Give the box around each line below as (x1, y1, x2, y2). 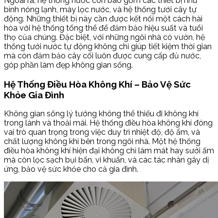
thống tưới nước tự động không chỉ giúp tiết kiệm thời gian (4, 42, 212, 51)
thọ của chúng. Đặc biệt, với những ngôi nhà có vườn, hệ (4, 33, 205, 42)
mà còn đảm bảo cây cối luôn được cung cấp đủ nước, (4, 51, 201, 60)
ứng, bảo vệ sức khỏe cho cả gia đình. (4, 164, 138, 174)
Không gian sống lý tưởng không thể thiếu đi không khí (4, 109, 199, 119)
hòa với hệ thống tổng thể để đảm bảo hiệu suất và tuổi (4, 23, 203, 33)
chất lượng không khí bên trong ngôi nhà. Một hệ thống (4, 137, 200, 146)
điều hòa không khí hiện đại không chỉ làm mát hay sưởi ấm (4, 146, 214, 156)
